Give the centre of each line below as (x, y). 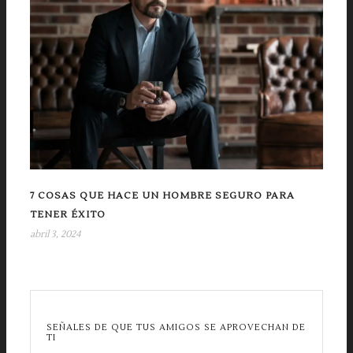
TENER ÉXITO (68, 215)
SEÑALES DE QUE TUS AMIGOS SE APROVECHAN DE (176, 328)
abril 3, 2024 (55, 235)
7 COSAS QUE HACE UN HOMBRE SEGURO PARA (162, 196)
